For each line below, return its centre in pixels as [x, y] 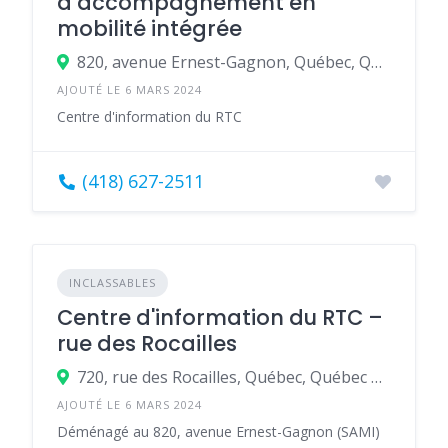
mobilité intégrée [149, 28]
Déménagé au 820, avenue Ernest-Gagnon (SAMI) [218, 431]
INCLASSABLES [112, 282]
